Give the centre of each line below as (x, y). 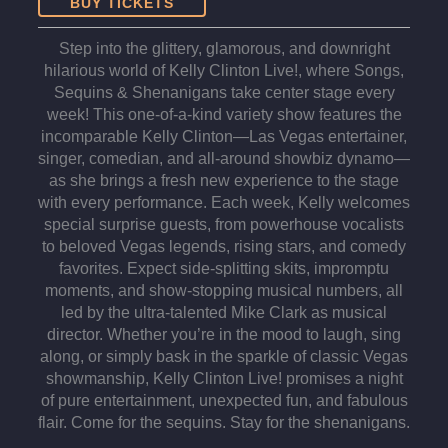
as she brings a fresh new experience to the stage (224, 181)
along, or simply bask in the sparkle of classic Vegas (224, 357)
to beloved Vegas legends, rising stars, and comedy (224, 247)
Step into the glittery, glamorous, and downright (224, 49)
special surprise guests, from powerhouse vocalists (224, 225)
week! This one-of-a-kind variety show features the (224, 115)
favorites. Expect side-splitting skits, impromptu (224, 269)
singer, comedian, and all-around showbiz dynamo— (224, 159)
